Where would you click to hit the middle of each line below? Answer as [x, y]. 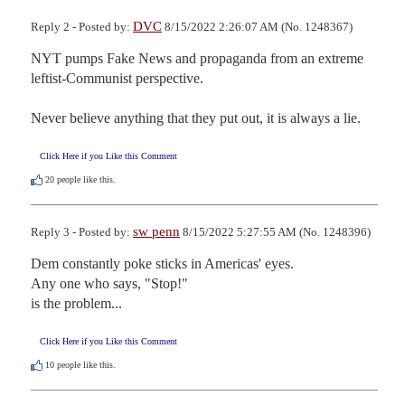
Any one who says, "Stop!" [109, 284]
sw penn [156, 232]
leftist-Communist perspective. [117, 78]
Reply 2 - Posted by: [82, 26]
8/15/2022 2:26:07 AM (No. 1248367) [257, 26]
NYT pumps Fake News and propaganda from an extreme [197, 58]
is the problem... [76, 304]
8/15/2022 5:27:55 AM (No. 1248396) [275, 232]
